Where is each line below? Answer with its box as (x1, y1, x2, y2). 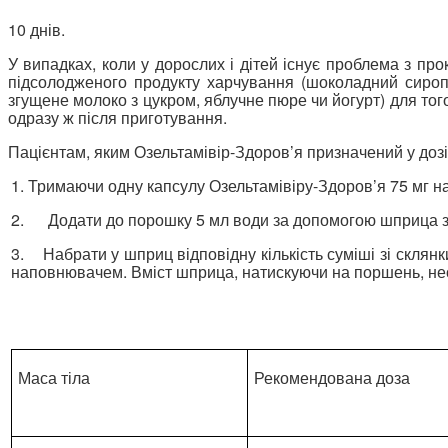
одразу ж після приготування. (8, 105, 227, 129)
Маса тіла (17, 365, 90, 389)
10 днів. (8, 17, 65, 41)
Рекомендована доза (253, 365, 410, 389)
